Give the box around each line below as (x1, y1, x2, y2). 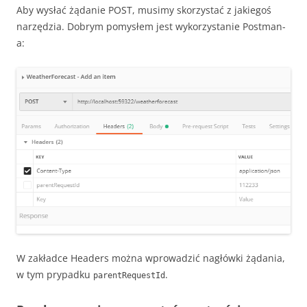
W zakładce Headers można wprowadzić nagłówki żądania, (16, 251, 285, 265)
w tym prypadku (16, 268, 93, 282)
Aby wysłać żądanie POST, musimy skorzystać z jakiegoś (16, 3, 271, 17)
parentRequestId (93, 271, 165, 281)
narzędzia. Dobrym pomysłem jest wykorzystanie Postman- (16, 20, 286, 34)
